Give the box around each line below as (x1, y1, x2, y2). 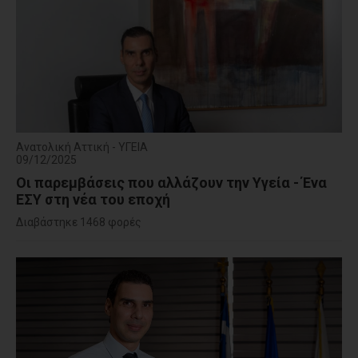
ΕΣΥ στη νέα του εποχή (16, 190, 170, 208)
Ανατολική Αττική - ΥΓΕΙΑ (16, 140, 148, 153)
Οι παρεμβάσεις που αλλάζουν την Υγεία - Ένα (16, 173, 327, 191)
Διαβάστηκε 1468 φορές (16, 215, 141, 229)
